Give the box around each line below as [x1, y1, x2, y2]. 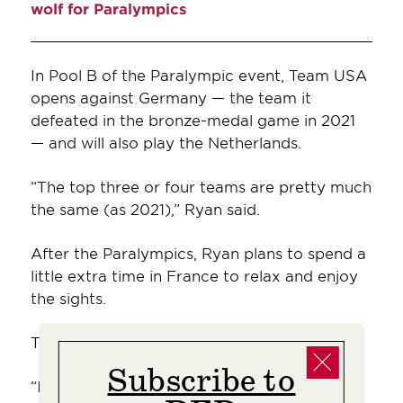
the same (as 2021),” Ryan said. [30, 200, 260, 219]
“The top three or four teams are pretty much [30, 177, 372, 196]
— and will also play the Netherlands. [30, 133, 301, 152]
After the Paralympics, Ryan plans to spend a [30, 244, 366, 263]
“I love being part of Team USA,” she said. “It [30, 377, 360, 396]
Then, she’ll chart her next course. [30, 333, 281, 352]
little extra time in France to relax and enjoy [30, 266, 358, 285]
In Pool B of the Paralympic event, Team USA [30, 66, 367, 85]
